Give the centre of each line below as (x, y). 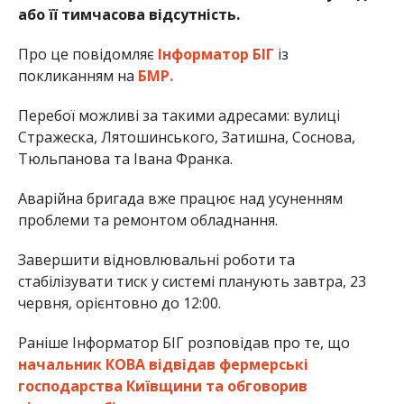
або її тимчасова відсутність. (129, 15)
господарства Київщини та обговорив (162, 386)
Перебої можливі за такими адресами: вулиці (179, 116)
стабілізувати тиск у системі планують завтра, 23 (192, 282)
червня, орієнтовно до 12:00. (119, 303)
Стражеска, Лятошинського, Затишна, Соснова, (186, 138)
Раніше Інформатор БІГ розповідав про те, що (184, 343)
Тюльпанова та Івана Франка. (125, 159)
